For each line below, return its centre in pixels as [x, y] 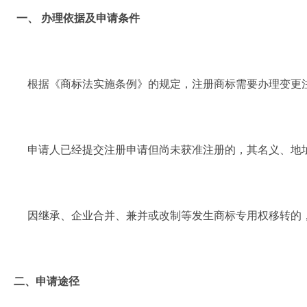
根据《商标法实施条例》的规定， [99, 84]
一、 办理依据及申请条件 [77, 18]
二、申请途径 [44, 281]
